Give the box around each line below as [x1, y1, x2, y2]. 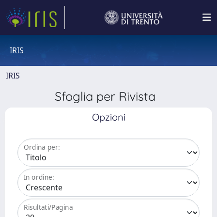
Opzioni [92, 111, 125, 123]
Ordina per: [24, 142, 60, 152]
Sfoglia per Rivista [55, 89, 162, 104]
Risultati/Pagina [24, 202, 73, 212]
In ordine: [24, 172, 54, 182]
